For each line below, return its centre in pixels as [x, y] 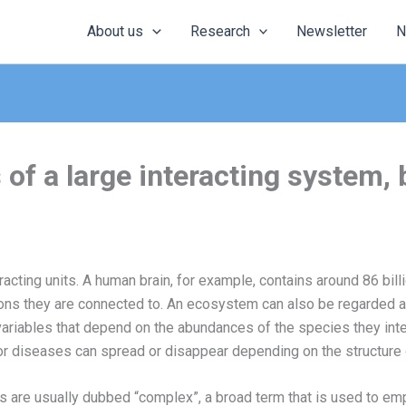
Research [220, 31]
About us [116, 31]
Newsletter [332, 31]
